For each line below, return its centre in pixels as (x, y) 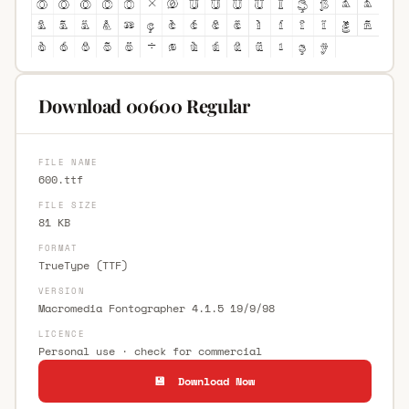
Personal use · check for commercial (150, 351)
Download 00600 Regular (144, 105)
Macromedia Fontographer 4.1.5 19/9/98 (156, 308)
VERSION (61, 290)
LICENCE (61, 333)
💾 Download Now (204, 381)
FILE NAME (68, 162)
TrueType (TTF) (83, 265)
